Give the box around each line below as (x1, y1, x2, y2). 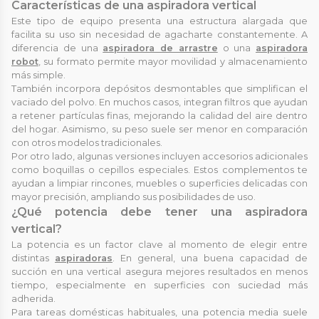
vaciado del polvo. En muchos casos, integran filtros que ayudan (11, 96, 308, 108)
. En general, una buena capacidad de (113, 252, 308, 263)
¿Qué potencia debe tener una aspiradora (11, 204, 308, 219)
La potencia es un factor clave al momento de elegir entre (11, 239, 308, 250)
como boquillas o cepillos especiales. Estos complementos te (11, 164, 308, 175)
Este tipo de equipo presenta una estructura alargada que (11, 15, 308, 26)
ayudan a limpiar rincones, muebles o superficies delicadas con (11, 177, 308, 189)
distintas (11, 252, 55, 263)
